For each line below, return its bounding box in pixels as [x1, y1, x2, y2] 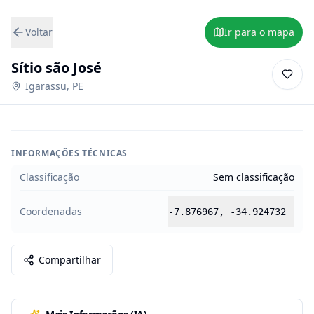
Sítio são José [11, 58, 102, 77]
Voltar [25, 25, 53, 39]
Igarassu [25, 79, 67, 93]
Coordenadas [20, 205, 82, 218]
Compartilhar [39, 253, 101, 266]
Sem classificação [213, 170, 294, 184]
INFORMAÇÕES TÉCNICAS [11, 147, 128, 159]
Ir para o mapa [224, 25, 294, 39]
